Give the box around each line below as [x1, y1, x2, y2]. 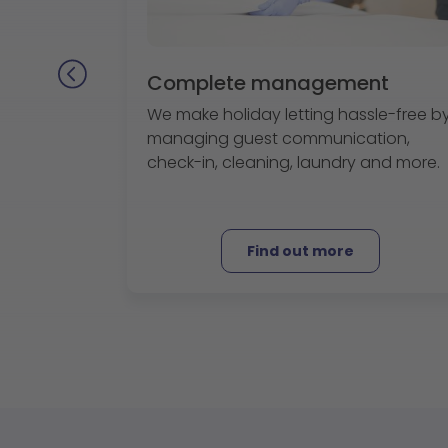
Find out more [246, 241, 354, 261]
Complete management [147, 69, 389, 97]
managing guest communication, [147, 127, 410, 150]
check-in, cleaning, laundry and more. [147, 151, 440, 174]
